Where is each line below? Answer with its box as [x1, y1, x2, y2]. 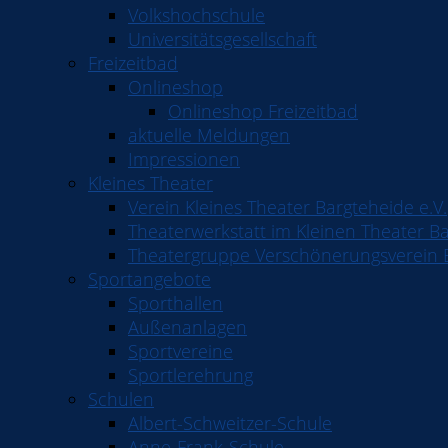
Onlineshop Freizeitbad [168, 99, 358, 123]
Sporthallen [128, 291, 223, 315]
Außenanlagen [128, 315, 247, 339]
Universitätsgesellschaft [128, 27, 317, 51]
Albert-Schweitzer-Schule [128, 411, 332, 435]
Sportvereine [128, 339, 233, 363]
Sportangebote [88, 267, 211, 291]
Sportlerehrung [128, 363, 253, 387]
